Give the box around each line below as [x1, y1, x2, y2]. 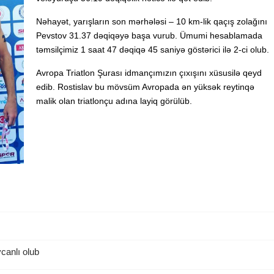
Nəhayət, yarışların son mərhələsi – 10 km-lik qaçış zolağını [36, 17, 267, 26]
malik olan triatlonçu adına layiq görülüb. [36, 96, 192, 106]
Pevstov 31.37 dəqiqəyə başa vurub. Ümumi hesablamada [36, 31, 262, 40]
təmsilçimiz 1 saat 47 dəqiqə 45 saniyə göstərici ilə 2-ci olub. [36, 45, 269, 54]
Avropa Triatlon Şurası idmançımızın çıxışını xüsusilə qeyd [36, 68, 262, 78]
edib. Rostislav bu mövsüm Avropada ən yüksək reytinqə [36, 82, 254, 92]
